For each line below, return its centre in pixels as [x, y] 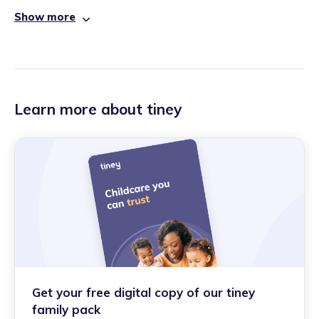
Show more [45, 17]
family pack [66, 309]
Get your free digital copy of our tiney [143, 292]
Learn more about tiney [98, 109]
